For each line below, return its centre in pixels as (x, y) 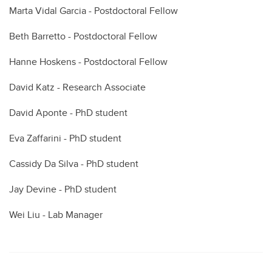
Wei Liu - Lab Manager (56, 215)
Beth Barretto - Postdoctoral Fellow (83, 36)
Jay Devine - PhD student (63, 189)
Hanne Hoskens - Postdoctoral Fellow (88, 62)
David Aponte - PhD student (68, 113)
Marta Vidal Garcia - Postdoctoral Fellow (93, 11)
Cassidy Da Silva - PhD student (74, 164)
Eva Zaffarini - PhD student (65, 138)
